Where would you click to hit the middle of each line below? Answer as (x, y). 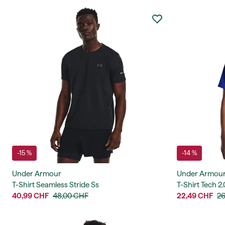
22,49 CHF (195, 196)
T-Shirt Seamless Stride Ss (55, 185)
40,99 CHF (30, 196)
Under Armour (37, 174)
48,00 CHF (71, 196)
